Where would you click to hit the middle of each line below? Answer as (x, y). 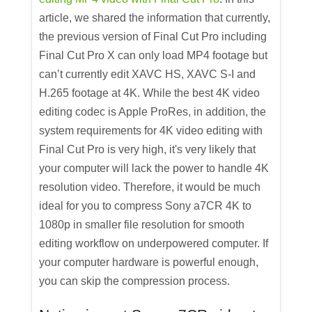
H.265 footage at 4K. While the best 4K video (150, 93)
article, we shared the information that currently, (155, 18)
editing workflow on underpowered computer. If (154, 244)
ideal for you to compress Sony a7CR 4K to (146, 206)
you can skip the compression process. (135, 281)
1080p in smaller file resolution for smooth (142, 225)
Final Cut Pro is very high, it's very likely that (148, 150)
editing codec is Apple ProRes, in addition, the (153, 112)
